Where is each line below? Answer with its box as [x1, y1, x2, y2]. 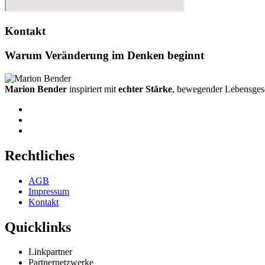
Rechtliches [5, 147, 75, 163]
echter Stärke [118, 83, 172, 94]
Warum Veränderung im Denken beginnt [5, 49, 204, 62]
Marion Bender [5, 83, 67, 94]
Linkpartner [28, 247, 72, 257]
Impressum [28, 186, 69, 196]
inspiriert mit [67, 83, 118, 94]
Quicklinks [5, 219, 71, 235]
